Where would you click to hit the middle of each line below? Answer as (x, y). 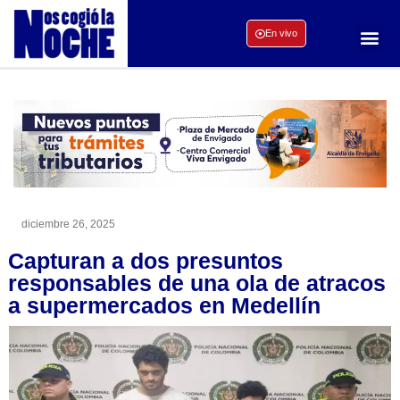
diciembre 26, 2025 (68, 224)
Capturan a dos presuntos (146, 260)
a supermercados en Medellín (164, 305)
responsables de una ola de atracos (197, 283)
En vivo (281, 33)
